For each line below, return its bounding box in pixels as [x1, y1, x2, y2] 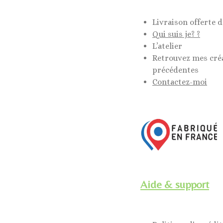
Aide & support [140, 178, 209, 191]
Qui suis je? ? [152, 29, 200, 39]
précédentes [152, 65, 199, 75]
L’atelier [152, 41, 182, 51]
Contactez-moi [152, 77, 207, 87]
